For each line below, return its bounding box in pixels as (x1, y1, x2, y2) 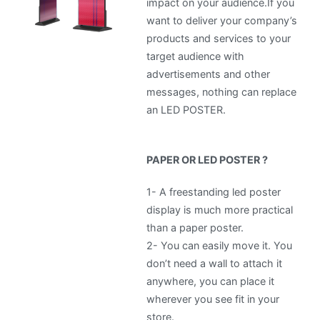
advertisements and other (146, 67, 271, 80)
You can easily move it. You (161, 239, 293, 252)
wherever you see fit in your (146, 293, 280, 306)
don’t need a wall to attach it (146, 257, 283, 270)
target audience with (146, 49, 245, 62)
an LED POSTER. (146, 103, 226, 116)
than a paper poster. (146, 221, 244, 234)
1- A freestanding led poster (146, 186, 281, 199)
